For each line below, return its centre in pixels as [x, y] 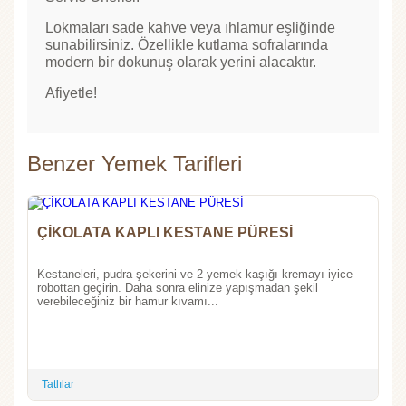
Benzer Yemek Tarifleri [135, 164]
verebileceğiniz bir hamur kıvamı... [128, 302]
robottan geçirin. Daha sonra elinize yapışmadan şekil [178, 288]
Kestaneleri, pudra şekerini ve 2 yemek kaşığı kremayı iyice [195, 275]
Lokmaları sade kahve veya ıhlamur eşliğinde [190, 28]
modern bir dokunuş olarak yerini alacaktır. [181, 63]
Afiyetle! [71, 93]
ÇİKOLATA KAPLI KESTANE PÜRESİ [265, 233]
